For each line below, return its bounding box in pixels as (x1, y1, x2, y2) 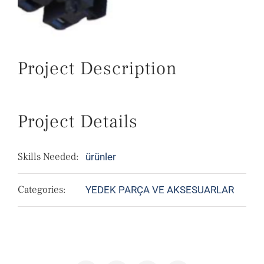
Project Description (18, 57, 177, 81)
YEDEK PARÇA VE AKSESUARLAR (85, 184, 234, 196)
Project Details (18, 110, 138, 134)
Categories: (18, 183, 65, 197)
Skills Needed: (18, 150, 78, 164)
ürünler (85, 151, 116, 163)
